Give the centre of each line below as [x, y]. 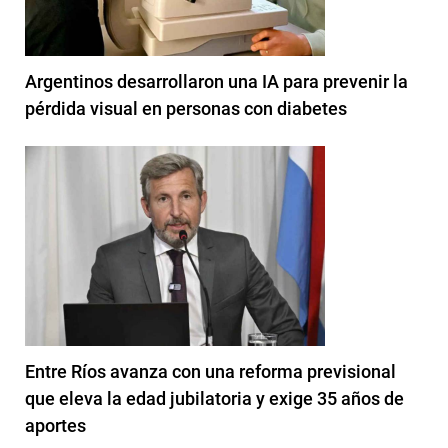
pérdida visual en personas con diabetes [186, 108]
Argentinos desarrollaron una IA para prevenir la [216, 81]
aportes [55, 425]
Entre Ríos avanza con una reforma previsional [210, 371]
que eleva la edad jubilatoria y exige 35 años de [214, 398]
